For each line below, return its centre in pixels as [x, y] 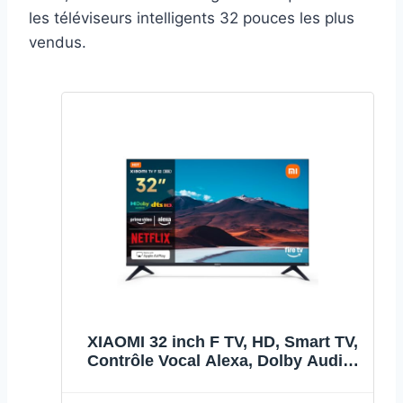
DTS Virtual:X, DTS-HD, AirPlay [222, 380]
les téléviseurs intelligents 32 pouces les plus [192, 18]
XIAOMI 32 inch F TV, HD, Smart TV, [222, 342]
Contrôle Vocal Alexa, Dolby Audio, [222, 361]
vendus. [58, 42]
